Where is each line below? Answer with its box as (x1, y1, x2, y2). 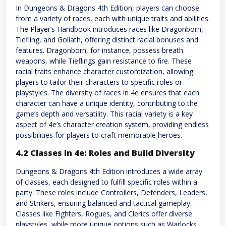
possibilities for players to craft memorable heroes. (16, 130, 182, 140)
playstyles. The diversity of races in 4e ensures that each (16, 87, 199, 97)
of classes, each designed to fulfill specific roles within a (16, 177, 197, 187)
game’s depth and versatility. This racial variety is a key (16, 108, 193, 119)
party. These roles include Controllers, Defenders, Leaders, (16, 187, 207, 197)
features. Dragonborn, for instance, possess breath (16, 45, 183, 55)
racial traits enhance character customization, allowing (16, 66, 193, 76)
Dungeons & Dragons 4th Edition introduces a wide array (16, 166, 202, 176)
